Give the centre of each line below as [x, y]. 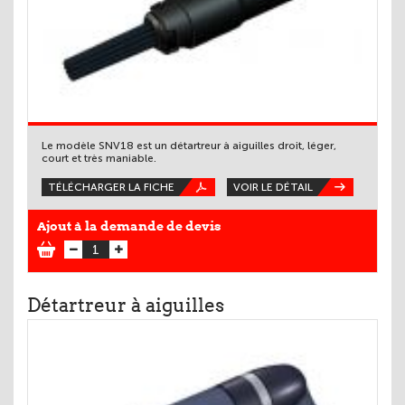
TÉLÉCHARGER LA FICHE [111, 188]
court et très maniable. [99, 159]
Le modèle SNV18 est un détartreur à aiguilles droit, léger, [189, 146]
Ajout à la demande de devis [129, 226]
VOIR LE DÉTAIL [273, 188]
